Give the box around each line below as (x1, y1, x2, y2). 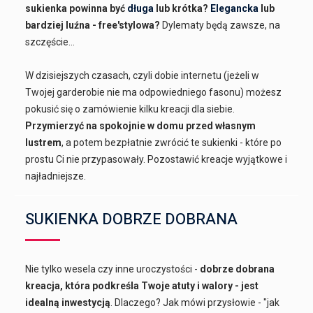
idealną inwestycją (25, 296, 111, 308)
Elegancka (210, 2, 259, 14)
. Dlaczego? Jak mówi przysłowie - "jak (110, 296, 280, 308)
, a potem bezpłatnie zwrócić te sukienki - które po (61, 136, 282, 148)
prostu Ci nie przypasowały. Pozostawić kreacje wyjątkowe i (25, 153, 288, 165)
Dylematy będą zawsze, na (160, 19, 281, 31)
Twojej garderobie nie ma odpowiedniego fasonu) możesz (25, 86, 282, 98)
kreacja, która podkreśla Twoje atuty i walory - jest (25, 279, 259, 291)
